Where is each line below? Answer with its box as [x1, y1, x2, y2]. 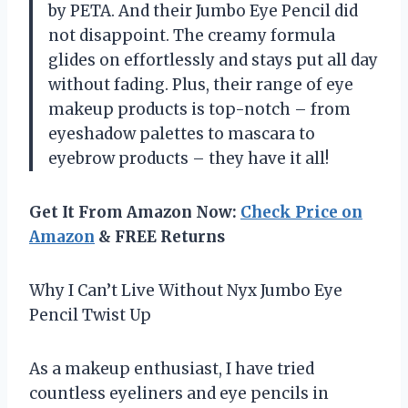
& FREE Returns [95, 226, 225, 247]
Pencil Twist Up [29, 304, 151, 325]
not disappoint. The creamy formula [48, 25, 335, 46]
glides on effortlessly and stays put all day [48, 49, 378, 70]
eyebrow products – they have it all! [48, 148, 329, 168]
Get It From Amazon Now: [29, 201, 240, 222]
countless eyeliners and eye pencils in [29, 382, 329, 403]
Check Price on [240, 201, 362, 222]
